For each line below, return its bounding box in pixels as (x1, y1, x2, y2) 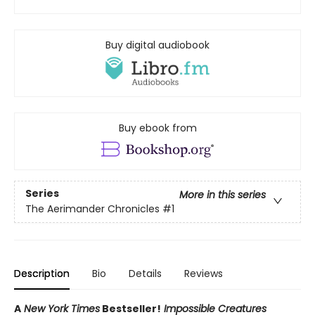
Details (129, 266, 162, 281)
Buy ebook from (118, 120, 197, 135)
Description (14, 266, 70, 281)
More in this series (179, 188, 266, 202)
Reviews (184, 266, 223, 281)
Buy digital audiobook (105, 37, 210, 52)
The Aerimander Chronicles (25, 202, 160, 217)
